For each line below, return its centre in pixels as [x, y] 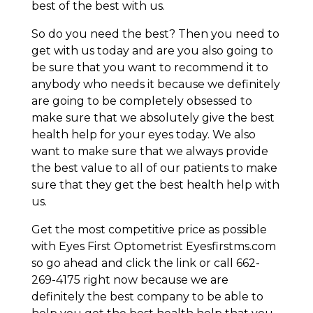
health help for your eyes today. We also [143, 134]
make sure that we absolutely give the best [153, 117]
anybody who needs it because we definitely [155, 84]
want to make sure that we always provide [150, 151]
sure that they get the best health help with [155, 184]
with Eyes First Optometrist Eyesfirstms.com [153, 246]
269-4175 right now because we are [130, 279]
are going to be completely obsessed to [141, 101]
